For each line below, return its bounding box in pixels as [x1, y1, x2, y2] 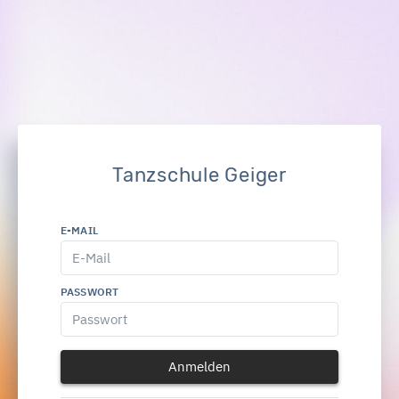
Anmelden [168, 358, 231, 376]
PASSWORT [60, 285, 119, 299]
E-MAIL [60, 224, 98, 238]
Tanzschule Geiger [112, 162, 287, 187]
